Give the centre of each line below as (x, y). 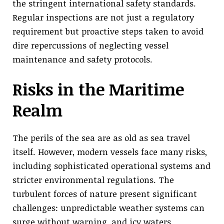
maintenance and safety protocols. (82, 59)
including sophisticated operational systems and (111, 166)
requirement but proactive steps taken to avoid (108, 31)
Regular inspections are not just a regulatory (103, 17)
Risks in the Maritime (98, 89)
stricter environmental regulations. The (93, 180)
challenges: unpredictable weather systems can (108, 208)
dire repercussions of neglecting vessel (90, 45)
